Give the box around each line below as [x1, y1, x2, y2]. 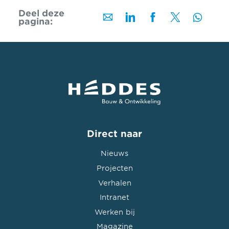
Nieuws [101, 149, 128, 158]
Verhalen [98, 178, 131, 187]
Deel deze [18, 7, 64, 18]
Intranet [100, 193, 129, 202]
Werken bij [94, 207, 135, 216]
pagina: [18, 15, 53, 27]
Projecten [96, 164, 133, 172]
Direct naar [87, 127, 142, 139]
